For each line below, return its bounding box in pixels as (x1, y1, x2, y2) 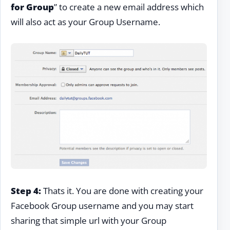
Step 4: (11, 184, 41, 197)
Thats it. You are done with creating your (41, 184, 203, 197)
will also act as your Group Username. (11, 15, 160, 28)
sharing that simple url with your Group (11, 214, 166, 226)
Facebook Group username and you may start (11, 199, 194, 212)
